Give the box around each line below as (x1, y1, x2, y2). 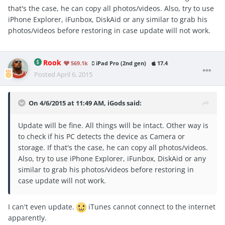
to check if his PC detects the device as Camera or (18, 131, 185, 141)
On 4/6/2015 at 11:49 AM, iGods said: (29, 98, 142, 107)
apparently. (8, 213, 49, 223)
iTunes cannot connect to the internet (86, 201, 215, 211)
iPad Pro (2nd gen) (94, 59, 146, 67)
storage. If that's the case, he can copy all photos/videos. (18, 142, 208, 152)
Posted (34, 69, 57, 79)
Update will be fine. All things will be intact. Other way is (18, 120, 208, 130)
